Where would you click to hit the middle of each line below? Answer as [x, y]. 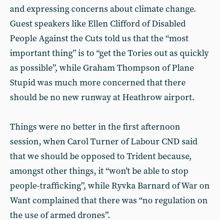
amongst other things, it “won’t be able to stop [99, 171]
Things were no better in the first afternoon [95, 127]
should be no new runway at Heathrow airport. [102, 97]
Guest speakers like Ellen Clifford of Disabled [98, 24]
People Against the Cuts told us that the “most [99, 39]
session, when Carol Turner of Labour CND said [104, 142]
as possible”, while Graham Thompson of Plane [102, 68]
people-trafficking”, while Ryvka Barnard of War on [110, 186]
